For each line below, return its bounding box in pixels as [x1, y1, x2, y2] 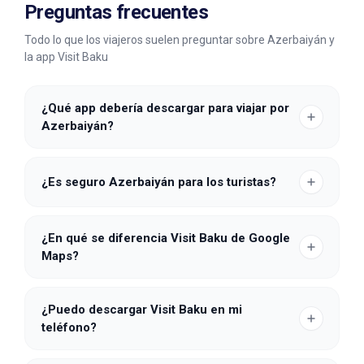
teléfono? [41, 320, 97, 335]
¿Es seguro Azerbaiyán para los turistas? [41, 175, 276, 189]
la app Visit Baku [24, 50, 108, 63]
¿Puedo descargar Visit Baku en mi [41, 302, 242, 317]
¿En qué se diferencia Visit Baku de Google [41, 231, 290, 245]
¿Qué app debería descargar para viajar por [41, 101, 289, 115]
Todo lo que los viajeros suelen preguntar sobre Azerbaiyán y [24, 33, 335, 46]
